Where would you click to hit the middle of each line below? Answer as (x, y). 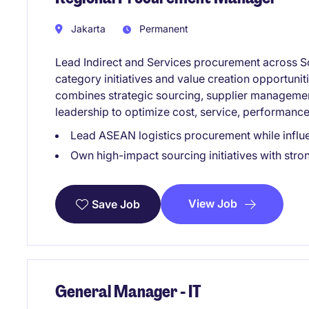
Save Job (116, 205)
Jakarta (87, 29)
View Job (213, 204)
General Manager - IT (128, 291)
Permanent (162, 29)
